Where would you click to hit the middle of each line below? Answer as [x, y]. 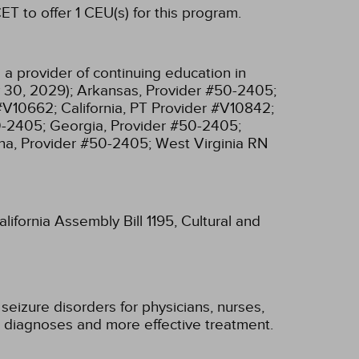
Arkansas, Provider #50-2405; [177, 90]
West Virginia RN [212, 143]
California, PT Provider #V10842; [167, 108]
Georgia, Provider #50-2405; [145, 125]
